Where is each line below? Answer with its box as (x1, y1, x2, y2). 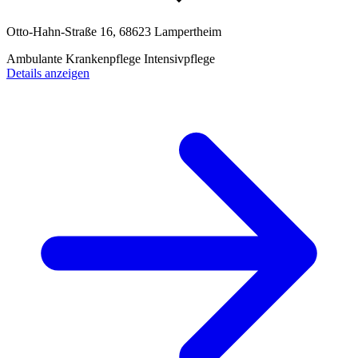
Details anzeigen (6, 66, 89, 80)
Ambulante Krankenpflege (6, 51, 144, 66)
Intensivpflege (144, 51, 215, 66)
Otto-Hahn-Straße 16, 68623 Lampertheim (6, 24, 221, 38)
